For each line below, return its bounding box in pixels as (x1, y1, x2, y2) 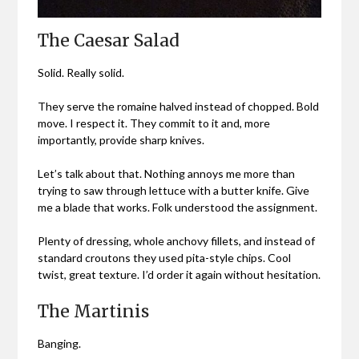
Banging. (38, 336, 82, 350)
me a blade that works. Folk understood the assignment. (38, 200, 318, 214)
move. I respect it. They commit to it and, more (38, 115, 271, 130)
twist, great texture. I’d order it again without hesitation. (38, 267, 321, 281)
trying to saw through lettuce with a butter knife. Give (38, 183, 310, 197)
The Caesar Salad (38, 29, 180, 51)
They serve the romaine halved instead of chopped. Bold (38, 99, 320, 113)
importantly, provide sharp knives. (38, 132, 205, 147)
